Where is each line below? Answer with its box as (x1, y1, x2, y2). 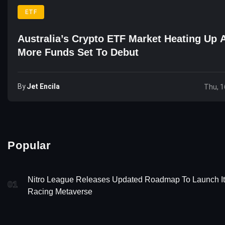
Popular (8, 139, 52, 152)
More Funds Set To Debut (18, 47, 139, 58)
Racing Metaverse (28, 187, 92, 196)
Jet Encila (27, 82, 60, 90)
